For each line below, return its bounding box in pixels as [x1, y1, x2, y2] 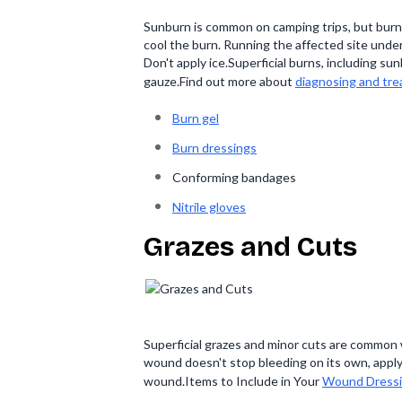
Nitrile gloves [172, 199, 246, 214]
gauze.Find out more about [144, 74, 295, 89]
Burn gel [172, 110, 219, 126]
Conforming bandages [172, 170, 296, 185]
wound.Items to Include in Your [144, 373, 322, 389]
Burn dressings [172, 140, 257, 155]
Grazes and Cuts [144, 231, 357, 263]
